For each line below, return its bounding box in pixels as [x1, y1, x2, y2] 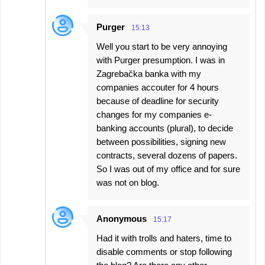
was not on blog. [96, 177, 159, 188]
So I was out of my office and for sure [96, 164, 240, 174]
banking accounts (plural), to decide [96, 123, 233, 133]
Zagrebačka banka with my [96, 69, 201, 79]
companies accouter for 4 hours [96, 82, 219, 92]
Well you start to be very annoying [96, 41, 227, 51]
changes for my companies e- [96, 109, 212, 119]
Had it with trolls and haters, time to [96, 233, 231, 243]
